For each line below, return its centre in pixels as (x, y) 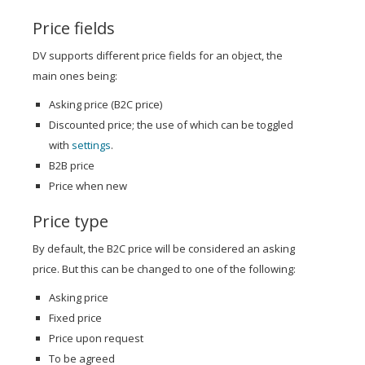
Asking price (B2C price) (106, 104)
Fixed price (75, 318)
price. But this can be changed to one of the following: (164, 269)
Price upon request (96, 338)
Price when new (88, 186)
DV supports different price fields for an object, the (158, 55)
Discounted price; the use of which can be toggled (171, 125)
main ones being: (75, 76)
